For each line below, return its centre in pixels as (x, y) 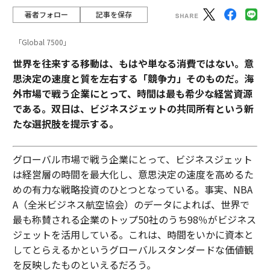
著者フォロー (46, 14)
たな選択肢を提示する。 (65, 123)
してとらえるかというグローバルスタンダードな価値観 (133, 249)
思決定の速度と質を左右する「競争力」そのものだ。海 (133, 78)
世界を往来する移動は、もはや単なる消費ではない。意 (133, 63)
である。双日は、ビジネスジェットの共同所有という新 (133, 108)
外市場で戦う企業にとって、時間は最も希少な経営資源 (132, 93)
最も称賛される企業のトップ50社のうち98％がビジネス (134, 219)
